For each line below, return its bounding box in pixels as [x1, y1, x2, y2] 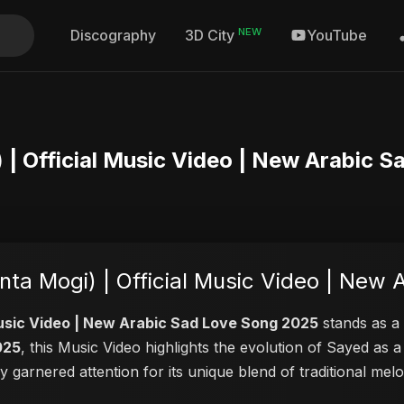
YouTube [307, 26, 367, 45]
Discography [70, 26, 156, 45]
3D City [185, 26, 238, 45]
